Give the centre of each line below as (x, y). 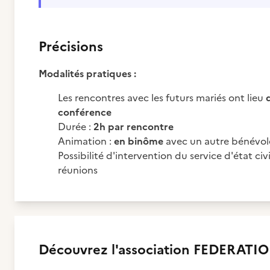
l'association (151, 250)
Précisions (71, 47)
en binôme (139, 141)
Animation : (86, 141)
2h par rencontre (133, 127)
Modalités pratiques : (87, 74)
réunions (78, 170)
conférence (85, 112)
